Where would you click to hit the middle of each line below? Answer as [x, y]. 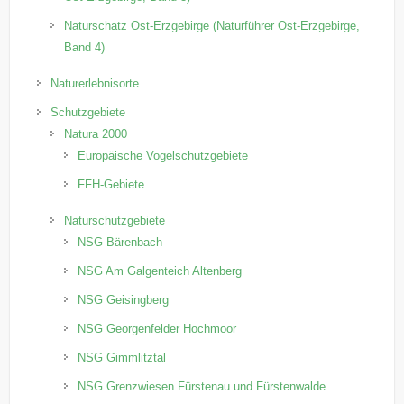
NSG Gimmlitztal [122, 357]
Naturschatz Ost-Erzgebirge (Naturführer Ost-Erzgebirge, [212, 25]
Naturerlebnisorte [95, 83]
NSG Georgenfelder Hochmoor [157, 328]
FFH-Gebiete [111, 184]
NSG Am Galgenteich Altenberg [160, 271]
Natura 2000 [96, 133]
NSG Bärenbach [120, 242]
